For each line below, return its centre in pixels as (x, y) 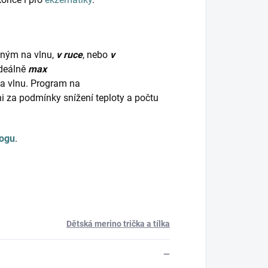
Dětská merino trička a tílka (118, 224)
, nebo (96, 55)
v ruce (69, 55)
